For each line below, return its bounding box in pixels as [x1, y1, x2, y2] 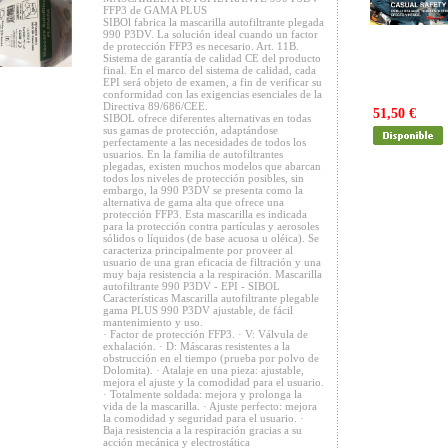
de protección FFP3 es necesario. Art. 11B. [103, 40, 299, 52]
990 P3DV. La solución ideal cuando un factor [103, 28, 318, 40]
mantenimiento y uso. [103, 316, 203, 328]
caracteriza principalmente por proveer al [103, 244, 293, 256]
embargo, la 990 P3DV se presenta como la [103, 184, 303, 196]
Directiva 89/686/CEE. [103, 100, 208, 112]
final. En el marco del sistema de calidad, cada [103, 64, 316, 76]
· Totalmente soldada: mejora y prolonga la [103, 388, 302, 400]
